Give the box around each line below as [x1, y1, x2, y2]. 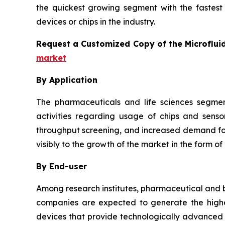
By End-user [36, 161, 87, 172]
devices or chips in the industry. [36, 17, 155, 27]
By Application [36, 75, 97, 85]
